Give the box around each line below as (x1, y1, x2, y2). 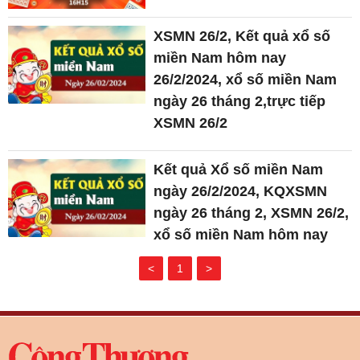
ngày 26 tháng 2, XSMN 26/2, (153, 205, 350, 222)
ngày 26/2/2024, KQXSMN (153, 183, 328, 200)
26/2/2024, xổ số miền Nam (153, 72, 337, 88)
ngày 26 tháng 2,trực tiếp (153, 93, 326, 110)
